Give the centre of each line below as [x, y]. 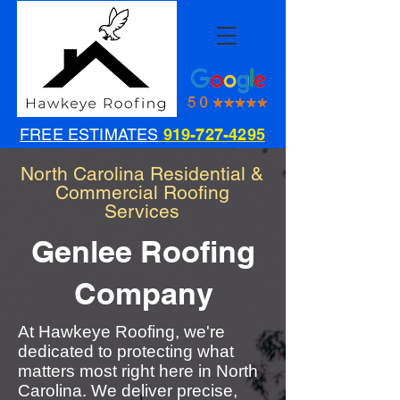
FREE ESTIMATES [89, 134]
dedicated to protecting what [126, 351]
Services [142, 211]
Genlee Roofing [143, 251]
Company [143, 293]
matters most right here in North [138, 371]
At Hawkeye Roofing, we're [121, 332]
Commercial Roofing [142, 192]
